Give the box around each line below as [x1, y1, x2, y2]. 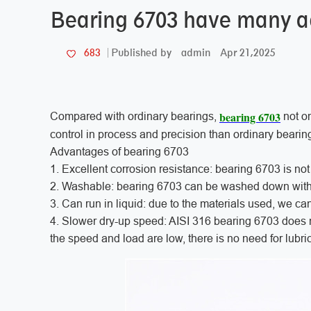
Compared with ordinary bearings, [50, 110, 219, 122]
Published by [111, 47, 171, 58]
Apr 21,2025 [220, 46, 276, 58]
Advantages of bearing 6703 [50, 145, 189, 158]
